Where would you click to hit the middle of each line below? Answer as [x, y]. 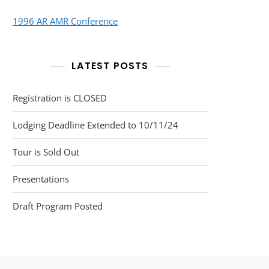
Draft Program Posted [58, 206]
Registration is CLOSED [60, 98]
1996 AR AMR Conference [65, 21]
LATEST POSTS [110, 65]
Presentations [41, 179]
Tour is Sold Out [46, 152]
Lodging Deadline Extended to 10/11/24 [95, 125]
